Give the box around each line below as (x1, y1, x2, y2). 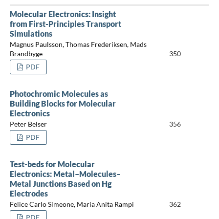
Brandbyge (9, 49, 43, 58)
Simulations (9, 28, 52, 38)
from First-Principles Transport (9, 19, 121, 28)
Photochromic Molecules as (9, 88, 108, 98)
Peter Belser (9, 120, 47, 129)
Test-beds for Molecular (9, 159, 95, 169)
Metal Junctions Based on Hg (9, 178, 111, 188)
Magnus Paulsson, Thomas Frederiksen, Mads (9, 40, 147, 49)
